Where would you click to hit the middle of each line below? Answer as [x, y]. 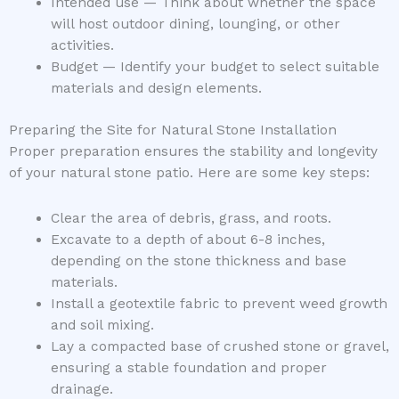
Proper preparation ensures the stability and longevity [193, 151]
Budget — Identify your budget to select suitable [215, 66]
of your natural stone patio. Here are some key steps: [189, 172]
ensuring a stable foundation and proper [188, 367]
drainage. [81, 389]
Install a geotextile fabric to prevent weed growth [219, 303]
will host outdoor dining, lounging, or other [195, 24]
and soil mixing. [102, 325]
